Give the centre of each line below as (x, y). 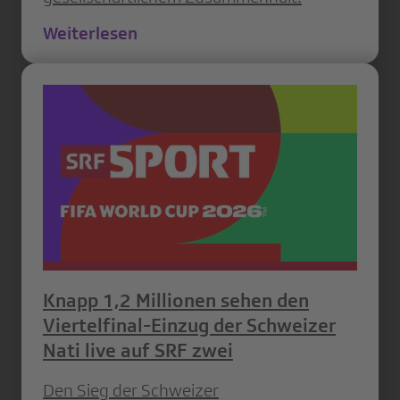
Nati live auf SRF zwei (138, 350)
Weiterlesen (90, 33)
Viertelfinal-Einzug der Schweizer (189, 325)
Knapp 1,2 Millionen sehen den (176, 300)
